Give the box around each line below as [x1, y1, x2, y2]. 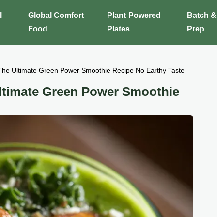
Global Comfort [28, 11, 84, 19]
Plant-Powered [107, 11, 161, 19]
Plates [107, 25, 130, 33]
